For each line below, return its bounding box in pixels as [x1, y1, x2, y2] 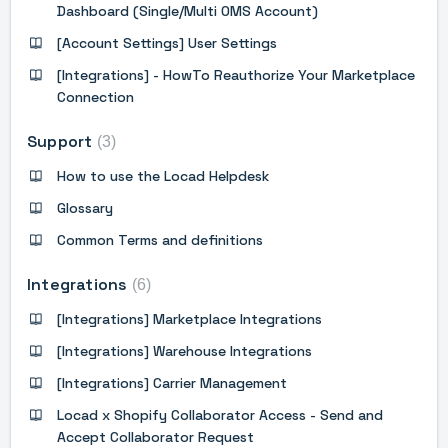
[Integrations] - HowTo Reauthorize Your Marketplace [57, 65, 415, 84]
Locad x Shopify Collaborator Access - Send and [57, 405, 383, 424]
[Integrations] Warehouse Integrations [57, 341, 312, 360]
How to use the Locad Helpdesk [57, 166, 269, 185]
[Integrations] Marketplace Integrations [57, 309, 322, 328]
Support [27, 130, 97, 152]
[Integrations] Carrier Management [57, 373, 287, 392]
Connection [57, 87, 134, 106]
